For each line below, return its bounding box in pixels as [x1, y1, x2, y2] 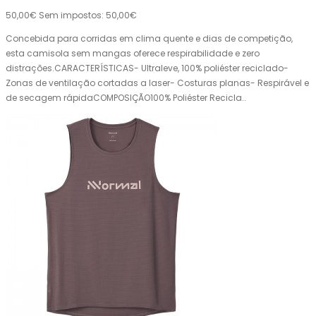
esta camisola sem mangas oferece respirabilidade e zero [6, 47, 260, 60]
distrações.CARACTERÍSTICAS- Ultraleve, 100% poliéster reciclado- [6, 62, 288, 75]
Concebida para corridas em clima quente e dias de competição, [6, 32, 293, 45]
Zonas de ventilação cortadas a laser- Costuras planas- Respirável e [6, 77, 309, 90]
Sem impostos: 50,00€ [39, 9, 137, 22]
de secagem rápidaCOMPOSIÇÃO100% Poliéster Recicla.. [6, 92, 246, 104]
